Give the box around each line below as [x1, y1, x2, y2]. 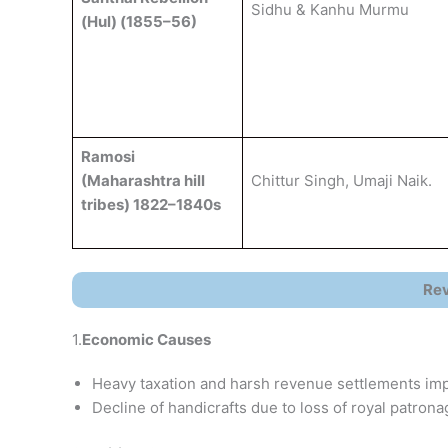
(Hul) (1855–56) [80, 12, 197, 31]
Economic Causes [82, 329, 211, 349]
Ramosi [80, 147, 135, 166]
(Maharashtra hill [80, 171, 205, 190]
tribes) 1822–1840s [80, 195, 221, 214]
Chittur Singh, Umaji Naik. [250, 171, 432, 190]
